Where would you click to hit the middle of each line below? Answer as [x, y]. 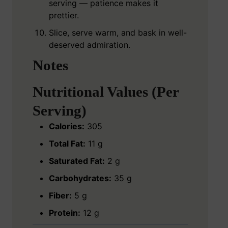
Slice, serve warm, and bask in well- [118, 33]
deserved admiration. [90, 45]
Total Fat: [67, 144]
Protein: [65, 213]
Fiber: [60, 196]
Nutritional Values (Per [106, 92]
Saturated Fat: [77, 161]
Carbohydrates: [80, 178]
